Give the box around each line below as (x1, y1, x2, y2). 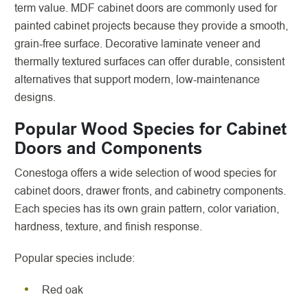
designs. (14, 89, 56, 105)
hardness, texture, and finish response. (14, 219, 202, 234)
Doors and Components (14, 137, 202, 161)
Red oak (42, 282, 83, 298)
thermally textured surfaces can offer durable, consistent (14, 54, 285, 69)
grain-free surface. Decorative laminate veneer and (14, 36, 261, 52)
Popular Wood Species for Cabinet (14, 118, 287, 142)
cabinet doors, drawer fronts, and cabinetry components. (14, 183, 286, 199)
